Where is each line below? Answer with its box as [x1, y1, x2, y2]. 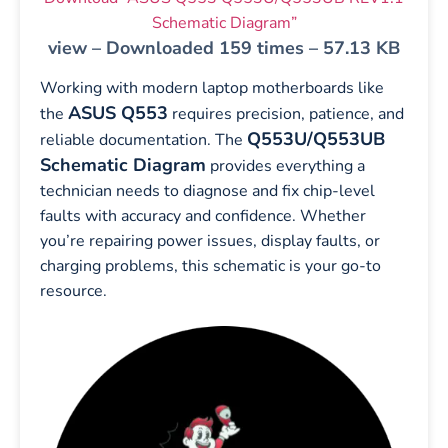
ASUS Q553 [68, 100, 168, 125]
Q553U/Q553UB [247, 126, 385, 151]
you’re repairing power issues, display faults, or [40, 229, 380, 252]
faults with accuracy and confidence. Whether [40, 204, 366, 227]
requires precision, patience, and [168, 102, 404, 125]
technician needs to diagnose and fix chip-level [40, 179, 375, 202]
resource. [40, 279, 107, 302]
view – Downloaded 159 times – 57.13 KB [48, 36, 400, 61]
